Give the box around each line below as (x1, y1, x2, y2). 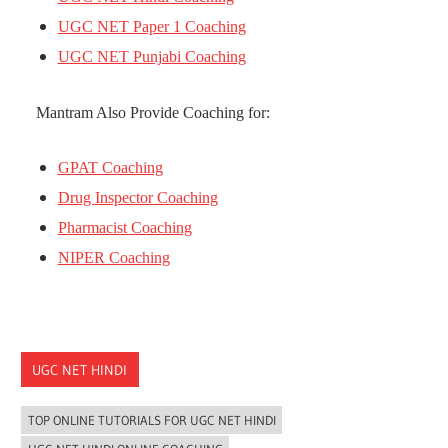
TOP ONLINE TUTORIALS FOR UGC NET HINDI (27, 412, 276, 429)
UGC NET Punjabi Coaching (57, 48, 246, 66)
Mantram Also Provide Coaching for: (36, 103, 271, 121)
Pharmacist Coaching (57, 219, 192, 237)
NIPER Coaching (57, 249, 170, 267)
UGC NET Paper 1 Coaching (57, 18, 246, 36)
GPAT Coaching (57, 159, 163, 177)
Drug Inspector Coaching (57, 189, 218, 207)
